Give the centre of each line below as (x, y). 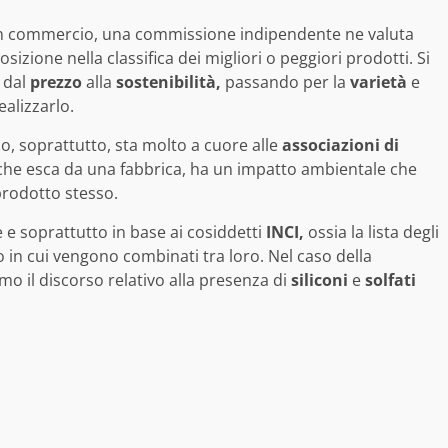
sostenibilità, (168, 81)
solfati (390, 279)
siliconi (319, 279)
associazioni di (338, 144)
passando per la (285, 81)
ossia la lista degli (371, 231)
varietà (378, 81)
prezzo (56, 81)
